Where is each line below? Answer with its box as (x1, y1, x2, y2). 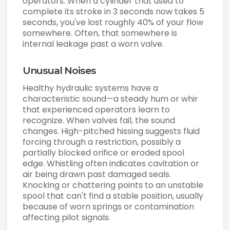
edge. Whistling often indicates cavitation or (23, 158, 200, 170)
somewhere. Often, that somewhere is (23, 27, 178, 40)
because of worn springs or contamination (23, 201, 195, 213)
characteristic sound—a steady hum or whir (23, 93, 199, 105)
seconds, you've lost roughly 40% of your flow (23, 16, 204, 29)
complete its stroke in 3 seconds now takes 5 (23, 6, 205, 18)
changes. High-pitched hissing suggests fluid (23, 125, 200, 138)
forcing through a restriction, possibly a (23, 136, 181, 148)
